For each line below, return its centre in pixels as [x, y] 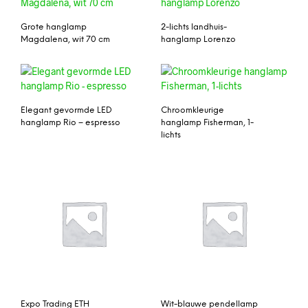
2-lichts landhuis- [194, 27]
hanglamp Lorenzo [198, 39]
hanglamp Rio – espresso [70, 123]
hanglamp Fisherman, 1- [207, 123]
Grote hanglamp [54, 27]
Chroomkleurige [192, 111]
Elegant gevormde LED [66, 111]
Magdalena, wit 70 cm [65, 39]
